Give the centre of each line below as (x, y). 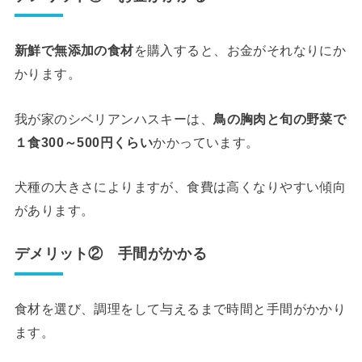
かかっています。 (206, 142)
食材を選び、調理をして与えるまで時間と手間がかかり (180, 309)
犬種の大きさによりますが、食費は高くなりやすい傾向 (180, 187)
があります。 (54, 210)
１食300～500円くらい (84, 142)
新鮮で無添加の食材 (74, 51)
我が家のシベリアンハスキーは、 (114, 118)
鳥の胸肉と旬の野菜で (280, 118)
